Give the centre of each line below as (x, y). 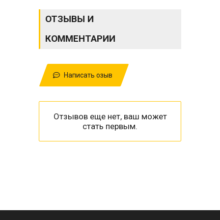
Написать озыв (87, 75)
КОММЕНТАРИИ (80, 38)
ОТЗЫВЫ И (69, 19)
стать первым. (110, 126)
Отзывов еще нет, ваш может (110, 116)
